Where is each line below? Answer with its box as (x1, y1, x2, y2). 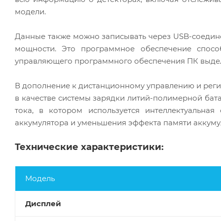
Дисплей (25, 198, 61, 208)
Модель (25, 173, 55, 183)
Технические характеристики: (15, 141, 164, 152)
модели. (15, 6, 46, 16)
